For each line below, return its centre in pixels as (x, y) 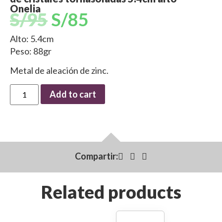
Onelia (25, 8)
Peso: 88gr (31, 51)
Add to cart (73, 94)
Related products (111, 192)
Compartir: (96, 156)
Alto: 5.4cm (32, 38)
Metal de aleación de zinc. (59, 71)
